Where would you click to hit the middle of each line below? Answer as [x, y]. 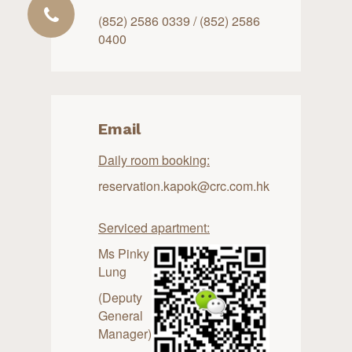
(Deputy [120, 297]
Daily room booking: [154, 160]
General [121, 315]
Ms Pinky [124, 253]
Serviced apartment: [154, 227]
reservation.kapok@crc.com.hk [184, 186]
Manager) [125, 334]
